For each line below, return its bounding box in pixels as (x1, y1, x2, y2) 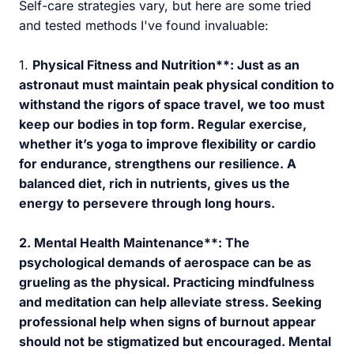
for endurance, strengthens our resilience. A (19, 156, 296, 171)
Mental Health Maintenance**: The (34, 235, 250, 250)
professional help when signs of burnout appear (19, 314, 316, 330)
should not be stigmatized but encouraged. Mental (19, 333, 331, 349)
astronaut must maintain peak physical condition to (19, 77, 334, 92)
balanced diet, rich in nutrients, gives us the (19, 175, 290, 191)
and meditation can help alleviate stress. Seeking (19, 294, 322, 310)
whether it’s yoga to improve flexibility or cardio (19, 136, 316, 152)
